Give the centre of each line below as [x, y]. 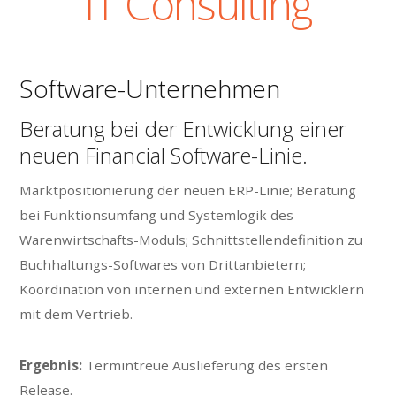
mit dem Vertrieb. [76, 313]
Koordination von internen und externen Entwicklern [192, 289]
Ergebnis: [51, 366]
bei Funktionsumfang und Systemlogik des [157, 214]
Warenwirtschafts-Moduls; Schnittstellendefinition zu [191, 239]
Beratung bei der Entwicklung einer [183, 129]
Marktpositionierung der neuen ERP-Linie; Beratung [188, 190]
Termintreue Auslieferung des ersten [206, 366]
